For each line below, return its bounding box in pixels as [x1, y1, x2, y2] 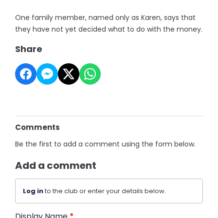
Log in [23, 186, 44, 196]
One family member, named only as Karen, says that [15, 13, 196, 22]
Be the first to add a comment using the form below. [15, 139, 196, 149]
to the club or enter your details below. [43, 186, 166, 196]
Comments [15, 122, 60, 132]
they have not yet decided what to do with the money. [15, 24, 203, 34]
